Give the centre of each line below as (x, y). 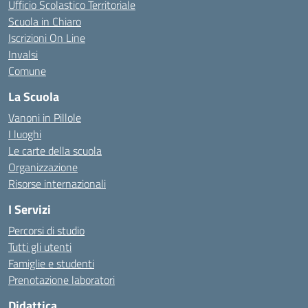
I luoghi (25, 134)
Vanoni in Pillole (45, 118)
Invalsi (23, 54)
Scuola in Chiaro (45, 21)
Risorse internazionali (57, 184)
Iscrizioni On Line (47, 38)
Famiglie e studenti (51, 263)
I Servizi (30, 209)
